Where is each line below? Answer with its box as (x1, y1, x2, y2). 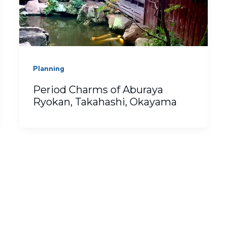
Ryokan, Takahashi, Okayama (33, 96, 177, 108)
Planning (33, 64, 64, 73)
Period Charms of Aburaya (33, 84, 163, 96)
